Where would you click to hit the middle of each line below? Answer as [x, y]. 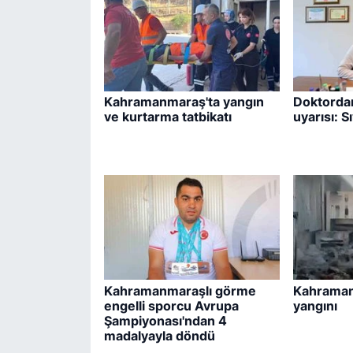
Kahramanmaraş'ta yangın [184, 102]
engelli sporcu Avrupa [171, 305]
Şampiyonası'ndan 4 [165, 320]
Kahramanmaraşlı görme [180, 290]
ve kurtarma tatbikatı [167, 117]
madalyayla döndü [159, 335]
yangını [315, 305]
